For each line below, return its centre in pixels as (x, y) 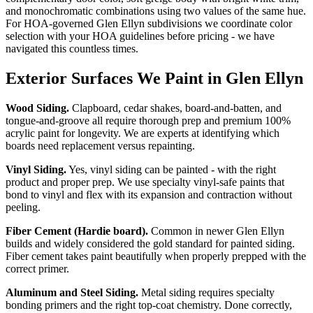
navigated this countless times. (72, 48)
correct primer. (37, 268)
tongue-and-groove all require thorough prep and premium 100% (148, 120)
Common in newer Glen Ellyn (216, 231)
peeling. (23, 207)
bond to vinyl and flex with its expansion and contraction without (149, 194)
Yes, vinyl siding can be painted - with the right (171, 169)
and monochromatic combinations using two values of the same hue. (156, 10)
